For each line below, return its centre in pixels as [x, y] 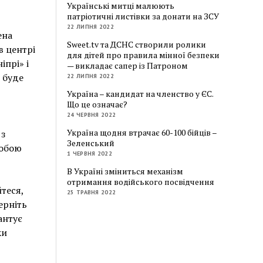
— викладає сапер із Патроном [128, 65]
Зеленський [91, 143]
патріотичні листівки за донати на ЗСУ [143, 16]
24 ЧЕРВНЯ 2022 [92, 114]
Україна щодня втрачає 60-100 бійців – [142, 132]
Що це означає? [97, 104]
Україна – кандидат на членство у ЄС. [140, 93]
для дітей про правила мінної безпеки [144, 55]
